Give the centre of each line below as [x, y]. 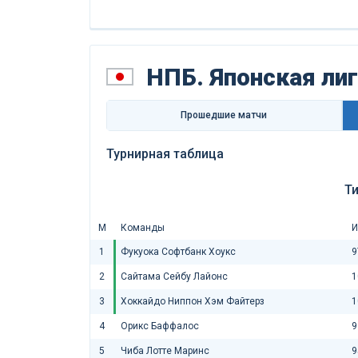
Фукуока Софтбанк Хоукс [179, 252]
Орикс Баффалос [160, 326]
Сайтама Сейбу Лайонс [175, 277]
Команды [143, 228]
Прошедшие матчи [224, 115]
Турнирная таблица [165, 154]
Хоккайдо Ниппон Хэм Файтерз [193, 302]
